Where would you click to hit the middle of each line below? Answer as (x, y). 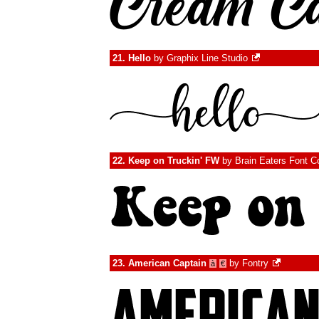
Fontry (255, 263)
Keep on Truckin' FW (174, 161)
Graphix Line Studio (207, 58)
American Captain (167, 263)
